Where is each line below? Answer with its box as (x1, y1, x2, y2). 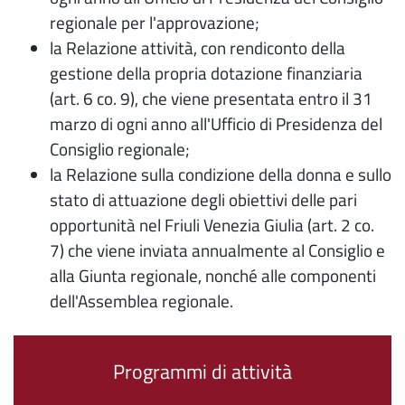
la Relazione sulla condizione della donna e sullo (50, 161, 391, 188)
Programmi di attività (113, 357, 292, 387)
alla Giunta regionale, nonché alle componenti (50, 262, 376, 289)
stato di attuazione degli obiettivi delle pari (50, 186, 357, 213)
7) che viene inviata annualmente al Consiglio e (50, 237, 385, 264)
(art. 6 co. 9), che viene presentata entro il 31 (50, 85, 372, 112)
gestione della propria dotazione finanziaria (50, 60, 363, 87)
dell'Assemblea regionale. (50, 287, 233, 315)
